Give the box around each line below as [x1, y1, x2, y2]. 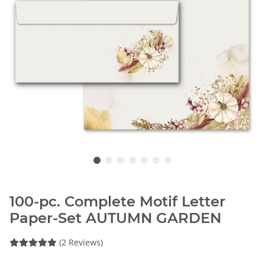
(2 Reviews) [59, 236, 103, 248]
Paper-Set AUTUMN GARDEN [9, 209, 221, 227]
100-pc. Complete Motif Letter [9, 192, 225, 210]
